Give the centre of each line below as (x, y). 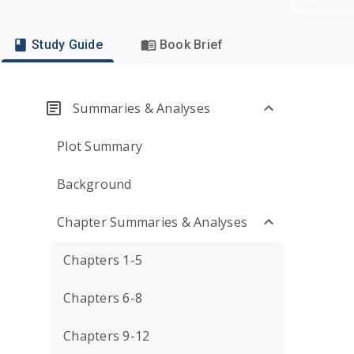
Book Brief (191, 45)
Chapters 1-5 (103, 260)
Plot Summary (100, 146)
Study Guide (67, 45)
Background (94, 184)
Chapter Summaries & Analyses (152, 222)
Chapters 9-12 (107, 336)
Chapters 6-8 (103, 298)
